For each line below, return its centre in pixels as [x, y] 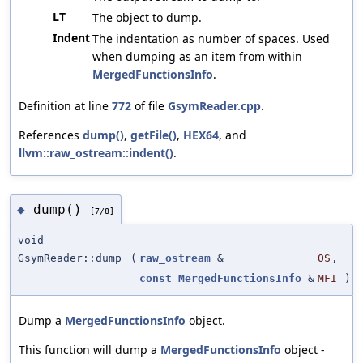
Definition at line [65, 105]
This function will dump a [90, 350]
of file [149, 105]
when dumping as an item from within [197, 56]
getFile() [154, 135]
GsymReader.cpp [214, 105]
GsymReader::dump [70, 258]
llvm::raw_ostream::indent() [96, 152]
